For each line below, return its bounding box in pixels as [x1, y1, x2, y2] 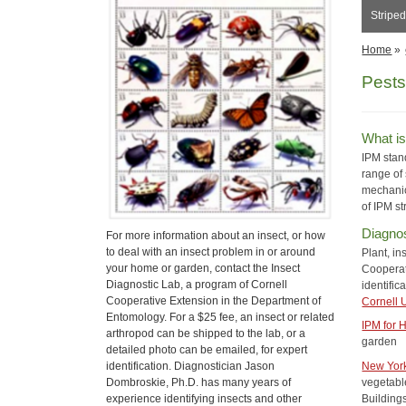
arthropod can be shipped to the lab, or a [106, 326, 305, 340]
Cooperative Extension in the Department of [106, 294, 321, 307]
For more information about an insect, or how [106, 228, 325, 242]
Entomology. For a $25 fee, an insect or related [106, 310, 334, 324]
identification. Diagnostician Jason [106, 359, 275, 372]
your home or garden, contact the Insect [106, 261, 300, 275]
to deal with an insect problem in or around [106, 245, 315, 258]
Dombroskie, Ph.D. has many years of [106, 375, 291, 389]
